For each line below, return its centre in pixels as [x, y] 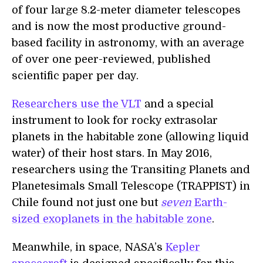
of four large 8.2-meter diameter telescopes [126, 10]
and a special [178, 104]
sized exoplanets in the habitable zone [112, 219]
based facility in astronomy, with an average [128, 43]
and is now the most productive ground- [119, 26]
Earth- [209, 203]
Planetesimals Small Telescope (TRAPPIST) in [131, 186]
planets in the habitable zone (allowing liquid [130, 137]
